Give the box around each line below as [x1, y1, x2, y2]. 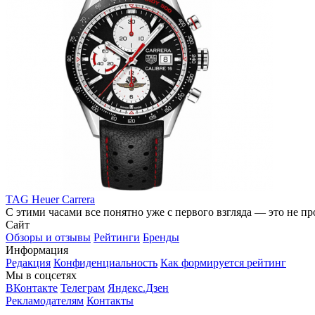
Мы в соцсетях [6, 269, 77, 281]
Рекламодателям [6, 294, 84, 307]
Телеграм [60, 281, 105, 294]
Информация [6, 243, 68, 256]
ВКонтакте [6, 281, 58, 294]
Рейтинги [94, 231, 140, 243]
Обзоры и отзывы [6, 231, 91, 243]
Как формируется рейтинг [160, 256, 286, 269]
